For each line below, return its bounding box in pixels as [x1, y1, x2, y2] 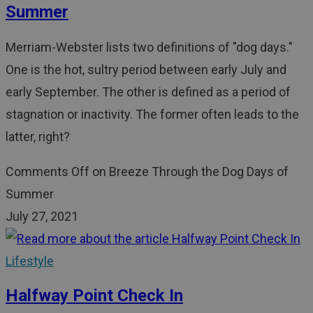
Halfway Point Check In [6, 285, 183, 305]
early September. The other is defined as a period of [6, 84, 291, 99]
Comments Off [6, 163, 89, 179]
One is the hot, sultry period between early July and [6, 61, 286, 77]
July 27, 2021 [6, 208, 78, 224]
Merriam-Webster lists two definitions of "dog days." [6, 39, 293, 54]
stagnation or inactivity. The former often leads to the [6, 106, 299, 122]
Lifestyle [6, 253, 54, 268]
